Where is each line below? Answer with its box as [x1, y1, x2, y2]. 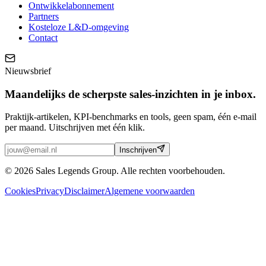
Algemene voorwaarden [104, 186, 195, 197]
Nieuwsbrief [5, 65, 51, 76]
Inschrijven [119, 145, 157, 155]
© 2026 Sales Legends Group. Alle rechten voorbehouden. [5, 166, 225, 176]
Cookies [5, 186, 36, 197]
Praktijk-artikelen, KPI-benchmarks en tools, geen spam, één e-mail [5, 112, 256, 122]
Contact [28, 32, 58, 43]
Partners [28, 11, 59, 21]
